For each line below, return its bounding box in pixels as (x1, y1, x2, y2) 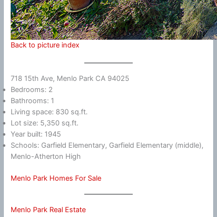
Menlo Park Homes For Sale (11, 173, 102, 183)
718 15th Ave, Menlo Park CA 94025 (11, 74, 130, 83)
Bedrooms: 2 (11, 85, 53, 94)
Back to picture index (11, 41, 80, 50)
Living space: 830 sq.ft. (11, 107, 88, 116)
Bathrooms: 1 (11, 96, 55, 105)
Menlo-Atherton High (11, 152, 81, 161)
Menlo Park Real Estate (11, 205, 86, 214)
